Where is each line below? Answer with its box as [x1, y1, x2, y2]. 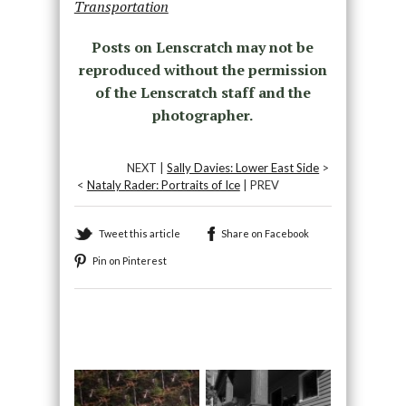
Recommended [81, 325, 175, 343]
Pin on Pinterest [92, 254, 167, 266]
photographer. [152, 104, 254, 125]
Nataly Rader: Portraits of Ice [86, 177, 240, 192]
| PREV [239, 177, 279, 192]
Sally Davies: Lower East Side [167, 159, 320, 175]
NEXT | [127, 159, 168, 175]
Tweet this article [98, 227, 180, 239]
